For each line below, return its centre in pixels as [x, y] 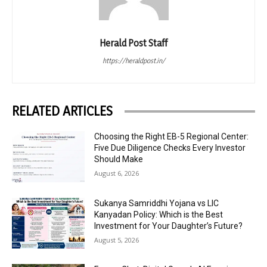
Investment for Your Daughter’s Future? [169, 226]
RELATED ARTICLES [62, 111]
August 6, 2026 [117, 173]
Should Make [119, 159]
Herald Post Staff [133, 43]
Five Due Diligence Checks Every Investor [170, 148]
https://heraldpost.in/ [133, 61]
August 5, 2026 [117, 240]
